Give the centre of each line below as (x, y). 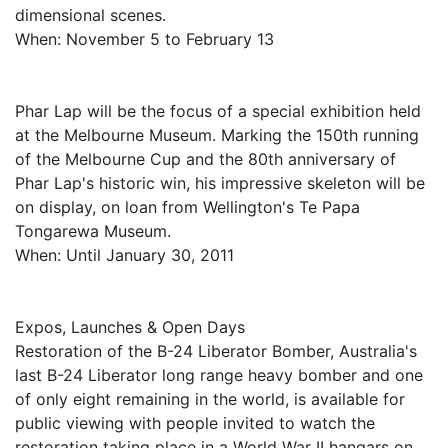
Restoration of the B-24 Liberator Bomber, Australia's (216, 351)
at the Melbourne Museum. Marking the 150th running (217, 135)
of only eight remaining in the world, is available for (210, 399)
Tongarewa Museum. (93, 231)
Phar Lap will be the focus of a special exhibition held (218, 111)
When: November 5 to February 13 (144, 39)
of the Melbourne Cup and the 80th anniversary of (205, 159)
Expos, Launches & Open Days (130, 327)
